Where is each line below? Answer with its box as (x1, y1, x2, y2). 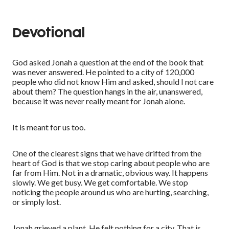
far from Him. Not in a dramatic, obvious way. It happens (12, 168, 208, 178)
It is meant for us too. (12, 122, 85, 132)
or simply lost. (12, 197, 62, 207)
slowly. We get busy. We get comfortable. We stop (12, 177, 188, 188)
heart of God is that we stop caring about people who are (12, 158, 210, 168)
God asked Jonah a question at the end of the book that (12, 57, 203, 67)
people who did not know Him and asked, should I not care (12, 77, 214, 87)
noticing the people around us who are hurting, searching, (12, 187, 209, 197)
